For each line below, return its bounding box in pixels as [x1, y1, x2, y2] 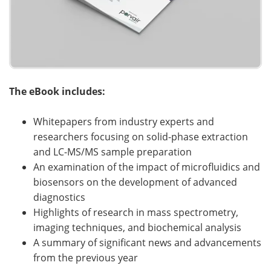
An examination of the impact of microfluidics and [33, 160, 260, 174]
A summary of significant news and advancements [33, 235, 261, 249]
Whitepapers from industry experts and [33, 114, 214, 128]
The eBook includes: [9, 84, 105, 98]
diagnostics [33, 190, 85, 204]
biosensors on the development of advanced [33, 175, 237, 189]
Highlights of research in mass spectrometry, [33, 205, 238, 219]
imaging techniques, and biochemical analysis [33, 220, 241, 234]
